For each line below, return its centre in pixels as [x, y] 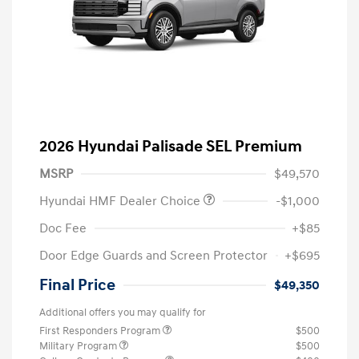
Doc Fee [63, 228]
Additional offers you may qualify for [123, 312]
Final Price [77, 285]
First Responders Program [101, 331]
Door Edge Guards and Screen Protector [153, 255]
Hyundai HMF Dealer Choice [121, 201]
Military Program [79, 346]
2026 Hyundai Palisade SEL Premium [171, 146]
